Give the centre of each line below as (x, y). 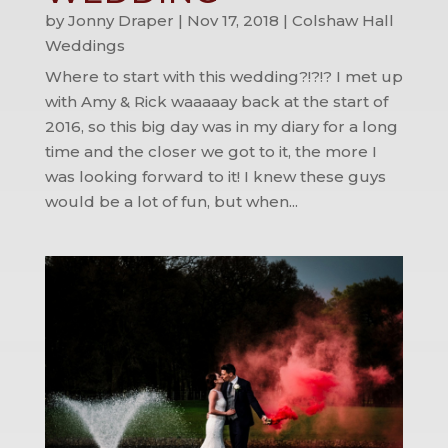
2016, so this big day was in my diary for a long (221, 126)
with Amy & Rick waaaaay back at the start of (216, 101)
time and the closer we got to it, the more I (210, 151)
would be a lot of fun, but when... (171, 201)
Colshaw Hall (342, 20)
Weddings (84, 45)
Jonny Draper (120, 20)
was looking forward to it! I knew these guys (215, 176)
